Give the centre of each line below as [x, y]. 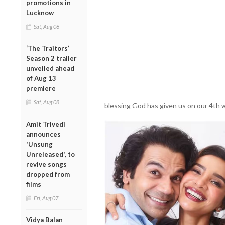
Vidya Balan [44, 220]
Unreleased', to [50, 154]
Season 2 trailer [51, 58]
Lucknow [40, 12]
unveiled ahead [50, 68]
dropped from [48, 174]
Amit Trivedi [46, 124]
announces [43, 134]
